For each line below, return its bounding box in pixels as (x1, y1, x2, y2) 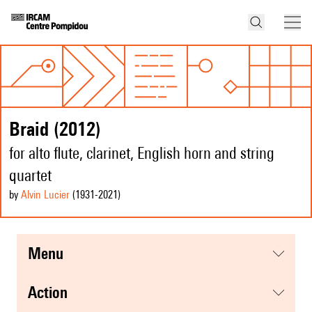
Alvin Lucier (21, 188, 70, 202)
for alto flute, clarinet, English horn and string (9, 143, 274, 163)
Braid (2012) (9, 117, 101, 141)
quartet (9, 166, 52, 185)
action (37, 283, 68, 302)
